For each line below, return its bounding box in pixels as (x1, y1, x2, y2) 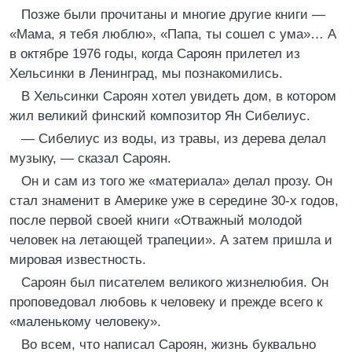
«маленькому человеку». (9, 314, 161, 329)
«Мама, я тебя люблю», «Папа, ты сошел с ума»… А (9, 27, 336, 42)
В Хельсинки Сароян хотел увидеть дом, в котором (21, 89, 336, 104)
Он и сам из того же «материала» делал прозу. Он (21, 174, 332, 189)
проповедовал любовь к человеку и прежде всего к (9, 295, 322, 310)
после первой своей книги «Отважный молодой (9, 213, 302, 228)
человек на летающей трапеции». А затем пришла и (9, 233, 332, 247)
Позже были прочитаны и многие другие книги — (21, 7, 325, 22)
